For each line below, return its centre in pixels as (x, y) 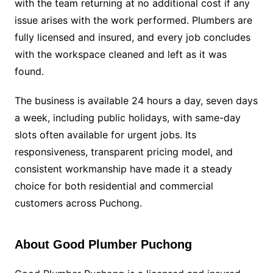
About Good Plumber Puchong (103, 244)
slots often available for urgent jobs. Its (105, 135)
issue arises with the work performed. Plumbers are (133, 20)
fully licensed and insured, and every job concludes (132, 37)
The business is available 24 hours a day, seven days (136, 101)
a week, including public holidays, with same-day (127, 118)
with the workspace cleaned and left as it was (120, 54)
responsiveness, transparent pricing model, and (123, 152)
